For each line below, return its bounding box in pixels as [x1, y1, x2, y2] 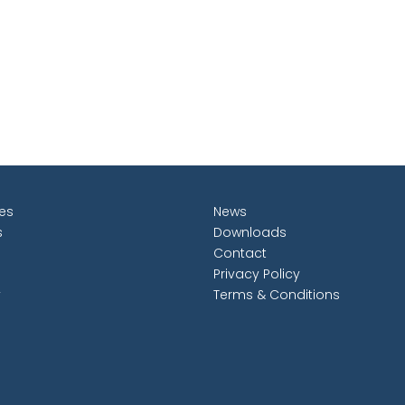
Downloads [213, 223, 287, 241]
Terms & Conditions [213, 286, 340, 304]
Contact [213, 244, 267, 262]
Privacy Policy [213, 265, 300, 283]
